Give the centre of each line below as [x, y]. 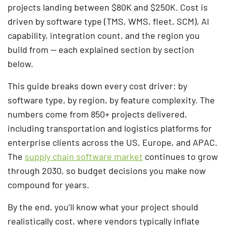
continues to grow [180, 156]
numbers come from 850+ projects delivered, [97, 114]
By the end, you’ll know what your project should [103, 207]
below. [20, 63]
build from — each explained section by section [101, 49]
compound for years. [48, 184]
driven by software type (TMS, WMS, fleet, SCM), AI [108, 21]
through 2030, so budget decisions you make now [107, 170]
